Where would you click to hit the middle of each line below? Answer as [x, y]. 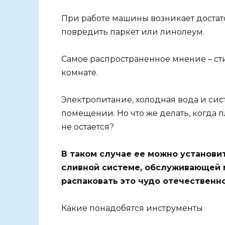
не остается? [88, 127]
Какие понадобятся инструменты [132, 208]
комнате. [80, 72]
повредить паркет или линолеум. [133, 32]
